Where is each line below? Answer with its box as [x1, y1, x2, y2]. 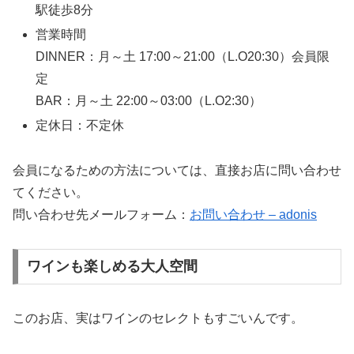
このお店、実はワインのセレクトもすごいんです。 [13, 311, 303, 326]
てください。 [13, 185, 88, 199]
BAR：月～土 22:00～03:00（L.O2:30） [36, 93, 262, 107]
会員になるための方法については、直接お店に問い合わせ [13, 163, 341, 177]
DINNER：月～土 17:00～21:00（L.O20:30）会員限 [36, 49, 330, 63]
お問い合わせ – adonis [190, 207, 317, 221]
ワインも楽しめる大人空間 [26, 258, 198, 275]
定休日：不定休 [36, 119, 125, 133]
